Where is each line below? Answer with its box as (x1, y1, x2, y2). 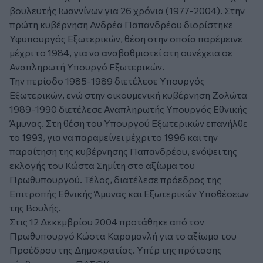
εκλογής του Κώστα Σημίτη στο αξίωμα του (9, 160, 195, 171)
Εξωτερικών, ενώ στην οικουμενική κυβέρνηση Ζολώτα (9, 89, 247, 101)
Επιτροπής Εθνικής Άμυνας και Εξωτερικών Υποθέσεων (9, 188, 249, 200)
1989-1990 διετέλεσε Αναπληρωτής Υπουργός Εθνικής (9, 103, 247, 115)
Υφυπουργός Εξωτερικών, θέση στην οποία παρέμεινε (9, 33, 242, 45)
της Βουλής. (9, 202, 61, 214)
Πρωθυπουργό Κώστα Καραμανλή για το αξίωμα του (9, 230, 237, 242)
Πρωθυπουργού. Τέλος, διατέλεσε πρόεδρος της (9, 174, 221, 186)
